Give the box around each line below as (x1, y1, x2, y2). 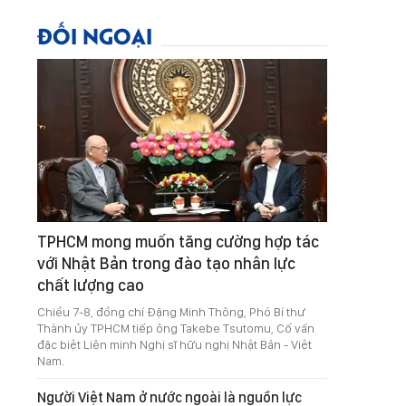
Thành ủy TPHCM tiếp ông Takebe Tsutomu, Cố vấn (37, 321, 314, 335)
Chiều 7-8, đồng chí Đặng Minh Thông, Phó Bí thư (37, 304, 305, 319)
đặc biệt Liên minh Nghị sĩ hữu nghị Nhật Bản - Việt (37, 337, 312, 352)
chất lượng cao (37, 275, 144, 295)
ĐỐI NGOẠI (37, 20, 152, 50)
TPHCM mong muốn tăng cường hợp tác (37, 232, 319, 251)
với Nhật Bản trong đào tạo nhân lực (37, 254, 295, 273)
